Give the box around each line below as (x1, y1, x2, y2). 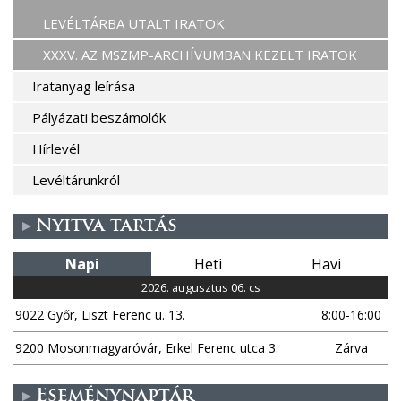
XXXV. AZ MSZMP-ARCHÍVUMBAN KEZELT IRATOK (43, 45, 358, 64)
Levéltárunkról (31, 170, 120, 189)
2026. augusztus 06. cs (141, 278, 260, 295)
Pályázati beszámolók (31, 107, 166, 126)
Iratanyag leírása (31, 76, 135, 95)
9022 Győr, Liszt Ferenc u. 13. (15, 305, 185, 323)
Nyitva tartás (36, 217, 177, 235)
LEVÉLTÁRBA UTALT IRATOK (43, 13, 226, 32)
